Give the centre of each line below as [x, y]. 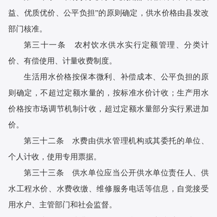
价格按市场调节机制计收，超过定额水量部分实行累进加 [108, 109]
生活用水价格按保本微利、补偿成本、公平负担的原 [116, 77]
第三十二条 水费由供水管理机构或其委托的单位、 [116, 141]
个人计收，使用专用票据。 [55, 157]
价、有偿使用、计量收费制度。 [63, 61]
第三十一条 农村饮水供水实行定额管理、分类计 [116, 45]
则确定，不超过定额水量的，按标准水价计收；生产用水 [108, 93]
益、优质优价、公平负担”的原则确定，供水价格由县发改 [108, 13]
